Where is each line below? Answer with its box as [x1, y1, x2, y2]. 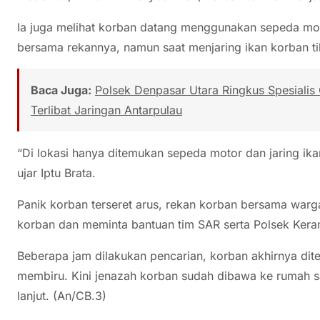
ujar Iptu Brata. [17, 166, 96, 181]
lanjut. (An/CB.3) [17, 289, 106, 304]
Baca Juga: [31, 83, 91, 98]
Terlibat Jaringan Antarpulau [31, 103, 182, 118]
